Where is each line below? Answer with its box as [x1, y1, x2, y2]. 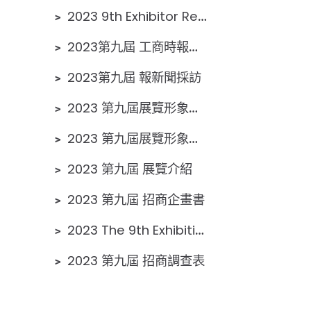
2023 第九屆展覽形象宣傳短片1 [67, 99, 189, 117]
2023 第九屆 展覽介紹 [67, 160, 192, 178]
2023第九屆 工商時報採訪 [67, 38, 189, 56]
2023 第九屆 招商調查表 [67, 252, 205, 269]
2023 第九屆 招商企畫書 [67, 191, 205, 208]
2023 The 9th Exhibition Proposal [67, 221, 195, 239]
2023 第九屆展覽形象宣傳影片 [67, 130, 189, 147]
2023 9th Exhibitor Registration [67, 8, 198, 25]
